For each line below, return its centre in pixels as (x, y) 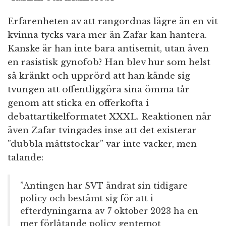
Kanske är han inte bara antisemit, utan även (108, 49)
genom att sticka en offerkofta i (78, 103)
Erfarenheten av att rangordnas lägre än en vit (113, 22)
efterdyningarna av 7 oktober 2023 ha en (109, 211)
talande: (25, 158)
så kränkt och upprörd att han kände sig (99, 76)
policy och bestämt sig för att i (87, 199)
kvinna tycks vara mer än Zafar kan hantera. (107, 35)
